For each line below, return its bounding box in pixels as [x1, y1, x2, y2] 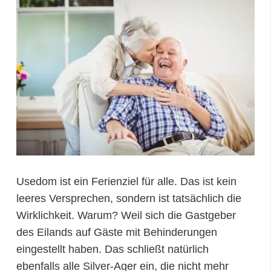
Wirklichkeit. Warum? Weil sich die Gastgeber [16, 209, 236, 222]
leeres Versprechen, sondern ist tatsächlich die [16, 192, 241, 205]
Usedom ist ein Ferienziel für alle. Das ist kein [16, 175, 237, 188]
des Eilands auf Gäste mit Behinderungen [16, 226, 217, 239]
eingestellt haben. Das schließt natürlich [16, 243, 209, 256]
